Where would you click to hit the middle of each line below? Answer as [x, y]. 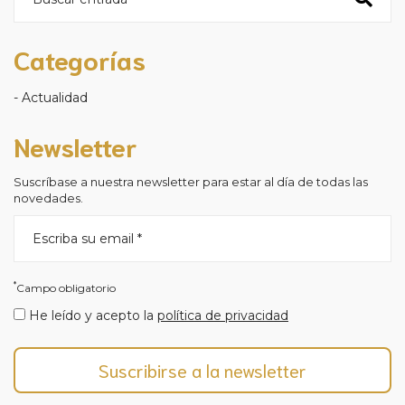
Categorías [80, 58]
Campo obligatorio [66, 287]
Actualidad [55, 97]
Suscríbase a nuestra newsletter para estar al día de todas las [191, 181]
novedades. [48, 198]
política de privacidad [223, 315]
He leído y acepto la [91, 315]
